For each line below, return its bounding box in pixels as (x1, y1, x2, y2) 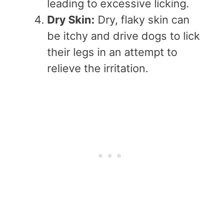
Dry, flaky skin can (95, 13, 190, 26)
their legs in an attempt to (47, 45, 177, 58)
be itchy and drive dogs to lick (47, 29, 200, 42)
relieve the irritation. (47, 61, 148, 75)
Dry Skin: (47, 13, 95, 26)
